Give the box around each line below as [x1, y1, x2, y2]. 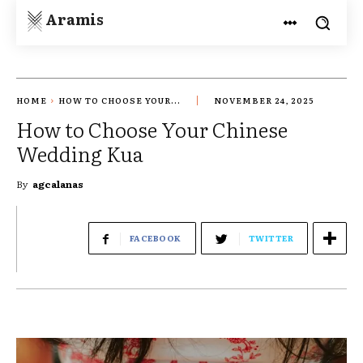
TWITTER [248, 232, 293, 245]
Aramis [45, 7, 104, 30]
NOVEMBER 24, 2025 [214, 94, 314, 107]
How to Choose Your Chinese [16, 114, 288, 145]
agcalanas [32, 177, 83, 192]
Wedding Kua [16, 139, 143, 169]
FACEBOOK [129, 232, 181, 245]
